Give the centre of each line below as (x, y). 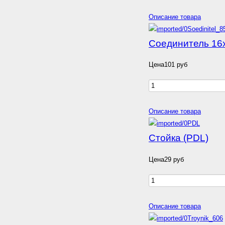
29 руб (174, 159)
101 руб (176, 65)
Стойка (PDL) (179, 138)
